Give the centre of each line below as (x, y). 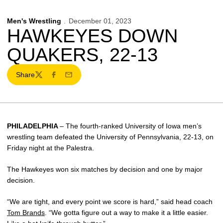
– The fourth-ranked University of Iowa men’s (131, 126)
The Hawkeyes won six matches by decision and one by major (105, 169)
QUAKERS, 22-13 (82, 55)
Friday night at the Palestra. (51, 148)
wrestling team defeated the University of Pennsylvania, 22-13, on (110, 137)
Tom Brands (26, 213)
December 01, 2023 (100, 21)
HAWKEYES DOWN (92, 36)
